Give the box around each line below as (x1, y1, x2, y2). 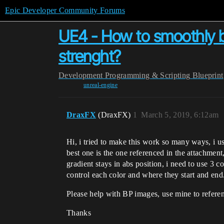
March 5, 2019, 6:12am (141, 110, 219, 119)
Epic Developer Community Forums (5, 6, 125, 14)
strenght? (58, 46, 121, 66)
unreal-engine (83, 81, 118, 88)
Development (58, 71, 103, 79)
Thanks (66, 208, 91, 217)
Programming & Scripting (104, 71, 190, 79)
